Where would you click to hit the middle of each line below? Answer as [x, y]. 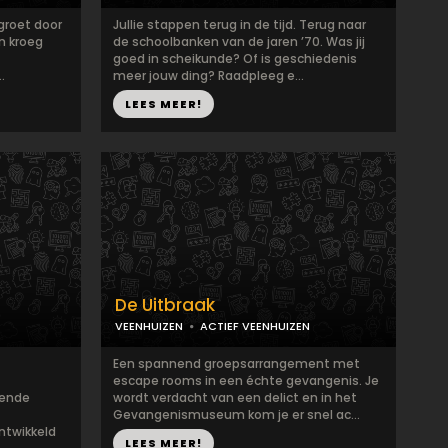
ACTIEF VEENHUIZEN [255, 326]
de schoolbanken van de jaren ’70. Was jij [239, 41]
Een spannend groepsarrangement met [236, 363]
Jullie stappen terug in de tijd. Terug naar [239, 24]
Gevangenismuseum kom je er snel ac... [236, 414]
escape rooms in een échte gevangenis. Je [246, 380]
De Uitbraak [165, 305]
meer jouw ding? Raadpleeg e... [208, 75]
